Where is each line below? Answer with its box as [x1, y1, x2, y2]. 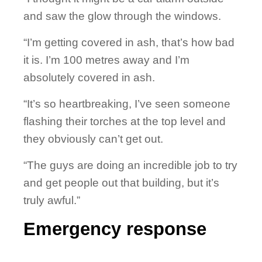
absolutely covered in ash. [23, 71, 155, 84]
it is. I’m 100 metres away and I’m [23, 54, 189, 67]
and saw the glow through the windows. [23, 10, 221, 23]
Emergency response [23, 219, 206, 240]
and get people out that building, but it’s [23, 177, 219, 189]
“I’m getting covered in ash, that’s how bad [23, 36, 235, 49]
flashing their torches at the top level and [23, 115, 226, 128]
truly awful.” [23, 194, 80, 207]
